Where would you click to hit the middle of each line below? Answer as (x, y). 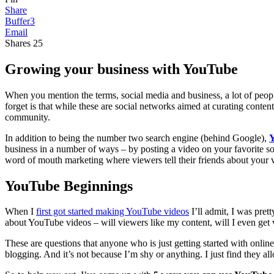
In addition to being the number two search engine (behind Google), (137, 138)
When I (20, 212)
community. (28, 117)
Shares (18, 43)
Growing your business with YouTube (121, 69)
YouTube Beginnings (69, 186)
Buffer (17, 21)
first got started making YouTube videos (113, 212)
